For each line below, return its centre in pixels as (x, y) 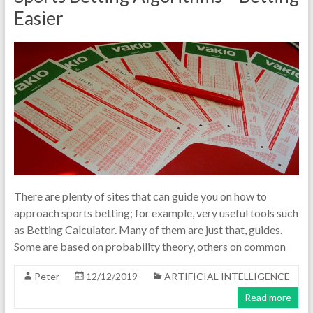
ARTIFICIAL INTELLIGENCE (227, 276)
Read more (268, 297)
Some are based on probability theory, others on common (150, 246)
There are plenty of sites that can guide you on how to (140, 196)
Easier (38, 18)
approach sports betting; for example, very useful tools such (156, 212)
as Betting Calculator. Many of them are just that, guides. (148, 229)
